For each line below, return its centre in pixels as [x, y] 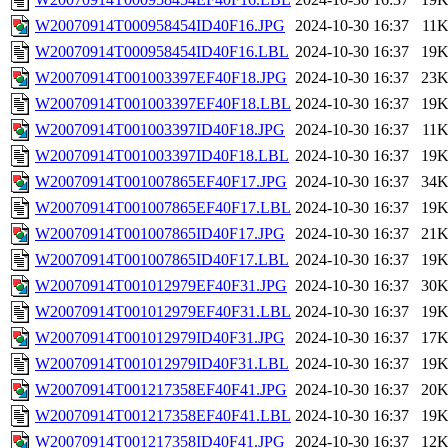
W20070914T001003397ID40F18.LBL [162, 156]
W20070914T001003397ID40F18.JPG [160, 130]
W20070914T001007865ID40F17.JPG [160, 234]
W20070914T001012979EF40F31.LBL [163, 312]
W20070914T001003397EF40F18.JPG [161, 78]
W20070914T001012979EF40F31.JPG [161, 286]
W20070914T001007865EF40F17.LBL [163, 208]
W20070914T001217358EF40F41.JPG [161, 390]
